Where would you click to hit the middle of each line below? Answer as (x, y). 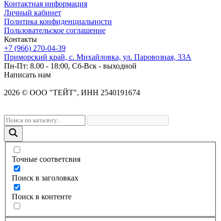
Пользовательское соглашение (55, 30)
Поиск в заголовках (45, 178)
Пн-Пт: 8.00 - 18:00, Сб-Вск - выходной (70, 66)
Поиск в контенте (42, 197)
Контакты (20, 39)
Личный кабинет (33, 12)
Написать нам (27, 74)
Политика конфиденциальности (58, 21)
